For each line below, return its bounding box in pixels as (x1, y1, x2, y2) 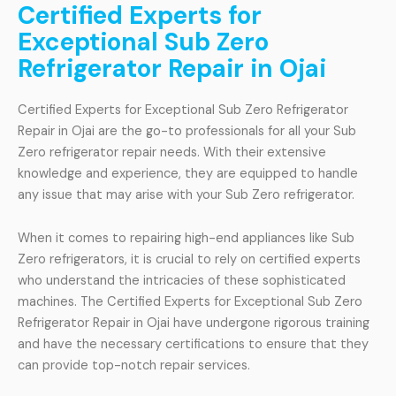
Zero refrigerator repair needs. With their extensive (18, 143, 326, 161)
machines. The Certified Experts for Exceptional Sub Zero (18, 293, 362, 311)
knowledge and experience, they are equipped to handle (18, 164, 358, 182)
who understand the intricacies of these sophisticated (18, 272, 346, 290)
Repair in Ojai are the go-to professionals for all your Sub (18, 122, 356, 140)
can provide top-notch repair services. (18, 357, 250, 375)
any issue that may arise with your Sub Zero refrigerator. (18, 186, 354, 203)
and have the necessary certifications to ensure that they (18, 336, 369, 354)
